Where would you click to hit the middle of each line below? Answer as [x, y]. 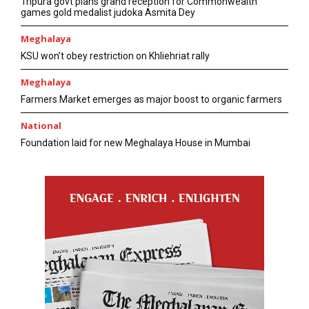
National [41, 126]
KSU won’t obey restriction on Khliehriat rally [115, 56]
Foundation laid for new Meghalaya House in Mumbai [136, 143]
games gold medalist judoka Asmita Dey [108, 13]
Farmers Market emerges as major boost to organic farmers [151, 100]
